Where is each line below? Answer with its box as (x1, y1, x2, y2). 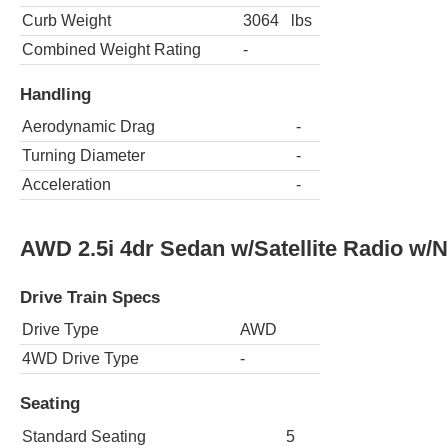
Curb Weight (22, 12, 111, 30)
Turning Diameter (22, 147, 145, 165)
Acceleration (22, 176, 111, 194)
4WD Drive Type (22, 350, 139, 368)
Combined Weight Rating (22, 41, 201, 59)
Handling (20, 83, 91, 104)
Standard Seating (22, 427, 146, 445)
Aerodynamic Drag (22, 118, 155, 136)
